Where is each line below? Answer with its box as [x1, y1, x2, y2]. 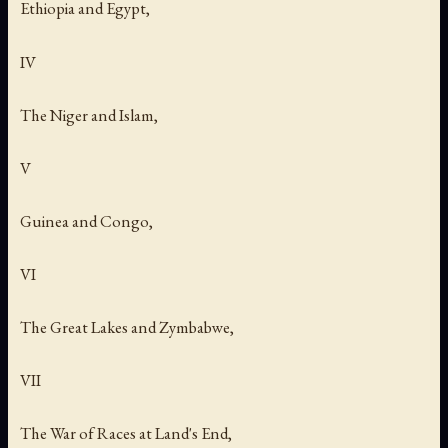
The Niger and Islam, [20, 103, 158, 126]
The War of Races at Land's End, [20, 422, 232, 445]
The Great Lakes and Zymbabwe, [20, 316, 234, 339]
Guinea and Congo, [20, 209, 153, 232]
